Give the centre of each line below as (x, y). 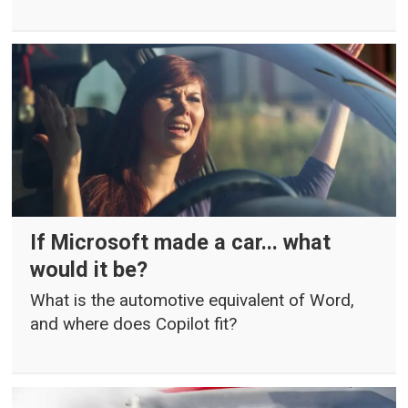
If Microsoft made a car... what (181, 242)
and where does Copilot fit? (134, 325)
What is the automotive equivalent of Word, (193, 301)
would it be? (89, 269)
